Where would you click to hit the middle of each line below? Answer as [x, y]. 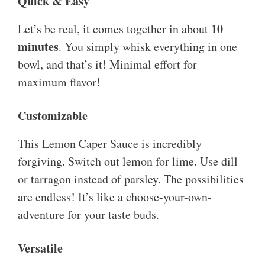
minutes [38, 47]
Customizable [53, 116]
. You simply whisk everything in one [148, 47]
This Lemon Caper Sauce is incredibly [110, 144]
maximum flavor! [59, 82]
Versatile [40, 248]
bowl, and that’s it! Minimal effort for [107, 64]
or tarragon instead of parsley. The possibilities [131, 179]
